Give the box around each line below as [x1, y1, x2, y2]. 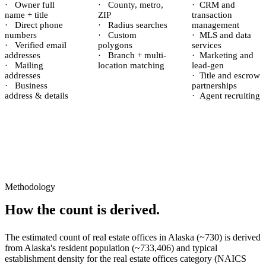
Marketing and [199, 50, 254, 60]
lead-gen [191, 61, 224, 70]
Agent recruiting [199, 91, 260, 100]
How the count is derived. [5, 202, 160, 217]
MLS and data [199, 30, 251, 40]
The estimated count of [5, 232, 93, 242]
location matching [98, 61, 165, 70]
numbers [5, 30, 37, 40]
